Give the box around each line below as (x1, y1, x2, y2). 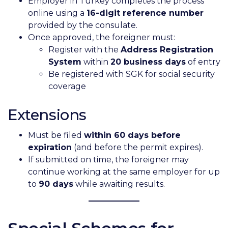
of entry (186, 56, 220, 67)
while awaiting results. (73, 179, 165, 189)
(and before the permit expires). (72, 142, 203, 153)
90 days (39, 179, 73, 189)
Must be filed (28, 130, 84, 140)
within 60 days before (84, 130, 181, 140)
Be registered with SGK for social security (48, 69, 215, 79)
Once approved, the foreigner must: (28, 32, 175, 42)
